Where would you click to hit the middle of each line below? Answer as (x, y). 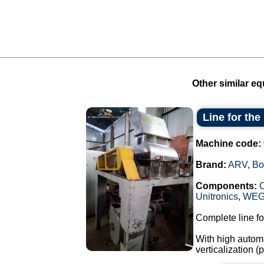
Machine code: (228, 143)
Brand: (211, 165)
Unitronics (217, 197)
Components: (226, 186)
